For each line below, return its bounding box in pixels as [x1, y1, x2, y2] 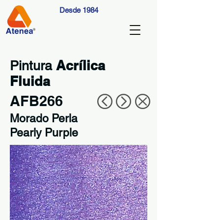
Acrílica [56, 57, 105, 73]
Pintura [10, 58, 56, 73]
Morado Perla [10, 112, 78, 125]
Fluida [10, 73, 50, 89]
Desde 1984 [59, 6, 98, 14]
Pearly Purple [10, 126, 78, 139]
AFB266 [10, 92, 63, 110]
